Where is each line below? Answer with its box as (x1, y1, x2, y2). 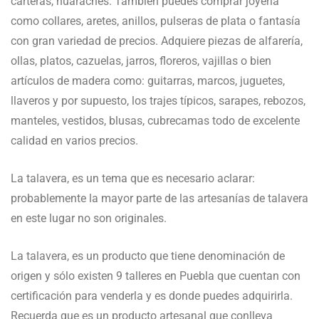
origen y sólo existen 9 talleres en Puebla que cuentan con (11, 269, 300, 283)
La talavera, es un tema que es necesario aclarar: (11, 172, 255, 186)
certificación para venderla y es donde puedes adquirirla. (11, 289, 293, 303)
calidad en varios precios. (11, 134, 138, 148)
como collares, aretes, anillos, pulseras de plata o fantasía (11, 14, 300, 28)
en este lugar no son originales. (11, 211, 167, 226)
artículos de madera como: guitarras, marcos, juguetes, (11, 74, 285, 88)
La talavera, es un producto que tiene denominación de (11, 249, 285, 263)
